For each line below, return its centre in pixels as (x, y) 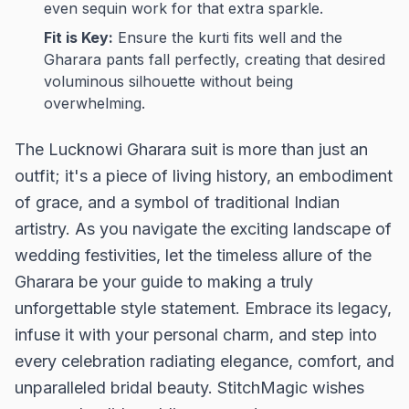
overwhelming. (94, 103)
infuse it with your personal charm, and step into (196, 335)
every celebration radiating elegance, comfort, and (204, 361)
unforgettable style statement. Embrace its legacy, (203, 308)
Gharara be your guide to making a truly (164, 282)
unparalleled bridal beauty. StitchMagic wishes (189, 388)
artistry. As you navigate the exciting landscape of (203, 229)
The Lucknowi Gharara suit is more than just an (191, 149)
